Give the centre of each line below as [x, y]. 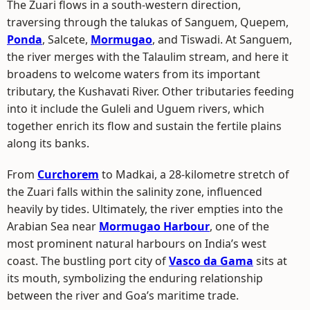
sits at [270, 261]
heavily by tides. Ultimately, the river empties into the [145, 209]
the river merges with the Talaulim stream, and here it [148, 57]
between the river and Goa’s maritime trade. [123, 296]
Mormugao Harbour [154, 227]
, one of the [239, 227]
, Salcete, [66, 40]
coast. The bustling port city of [88, 261]
